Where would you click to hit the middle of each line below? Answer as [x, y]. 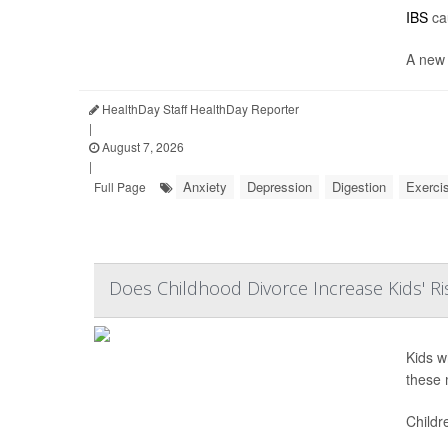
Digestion [359, 186]
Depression [279, 186]
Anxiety [205, 186]
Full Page [120, 186]
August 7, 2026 [141, 146]
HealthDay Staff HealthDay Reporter [199, 108]
